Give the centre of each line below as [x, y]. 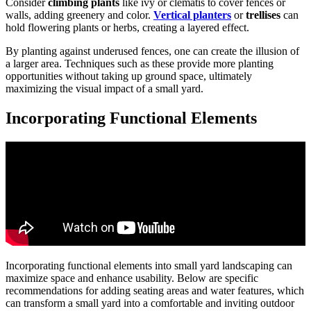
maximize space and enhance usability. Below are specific [132, 278]
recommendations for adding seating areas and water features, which [155, 291]
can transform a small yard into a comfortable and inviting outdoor [150, 303]
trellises [263, 15]
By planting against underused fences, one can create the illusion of [152, 51]
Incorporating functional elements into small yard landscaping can [149, 266]
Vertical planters [192, 15]
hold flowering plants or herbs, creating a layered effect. [127, 28]
